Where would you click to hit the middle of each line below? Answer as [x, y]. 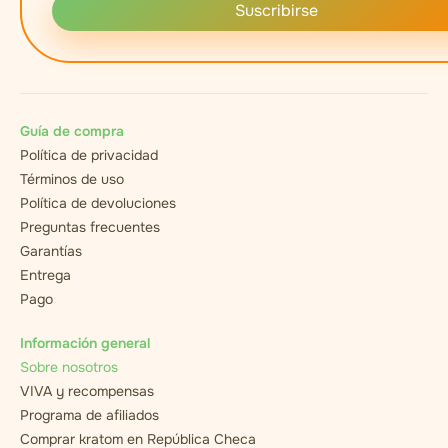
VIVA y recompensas [87, 391]
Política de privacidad [89, 155]
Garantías [51, 251]
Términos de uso [72, 179]
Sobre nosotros [69, 367]
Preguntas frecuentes [90, 227]
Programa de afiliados [89, 415]
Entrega [45, 275]
